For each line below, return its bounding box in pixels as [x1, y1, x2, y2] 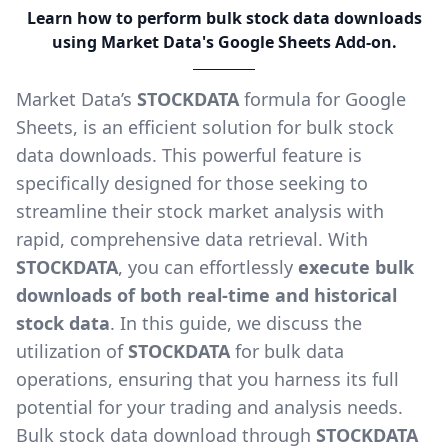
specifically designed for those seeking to [16, 171, 368, 196]
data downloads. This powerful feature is [16, 143, 362, 168]
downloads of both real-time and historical [16, 283, 397, 308]
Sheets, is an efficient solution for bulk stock [16, 115, 394, 140]
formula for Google [239, 87, 406, 112]
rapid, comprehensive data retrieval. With [16, 227, 368, 252]
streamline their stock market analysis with [16, 199, 384, 224]
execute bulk [298, 255, 414, 280]
